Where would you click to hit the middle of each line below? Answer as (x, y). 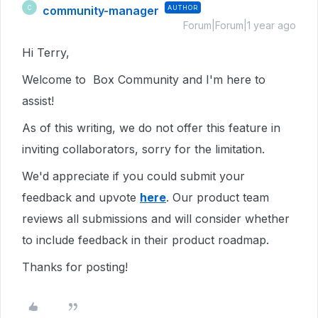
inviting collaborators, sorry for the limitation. (145, 149)
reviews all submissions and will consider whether (156, 219)
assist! (40, 101)
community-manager (101, 11)
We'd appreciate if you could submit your (133, 176)
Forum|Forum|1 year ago (240, 25)
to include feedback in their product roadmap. (147, 240)
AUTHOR (183, 7)
